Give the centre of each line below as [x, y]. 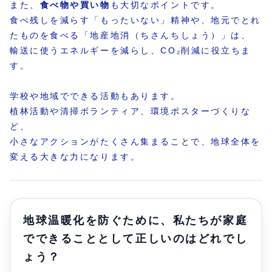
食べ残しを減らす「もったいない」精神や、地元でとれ [135, 20]
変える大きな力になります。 [75, 157]
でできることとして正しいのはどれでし [136, 239]
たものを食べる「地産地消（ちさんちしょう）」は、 [131, 35]
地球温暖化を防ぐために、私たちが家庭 [136, 221]
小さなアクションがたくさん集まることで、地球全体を [135, 142]
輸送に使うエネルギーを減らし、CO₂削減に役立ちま [131, 50]
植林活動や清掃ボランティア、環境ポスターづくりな [131, 111]
